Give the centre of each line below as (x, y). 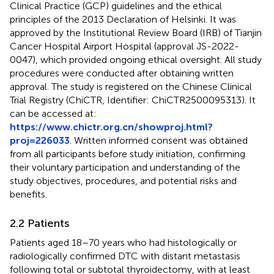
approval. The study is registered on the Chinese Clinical (131, 86)
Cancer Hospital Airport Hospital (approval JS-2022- (124, 46)
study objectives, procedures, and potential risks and (123, 180)
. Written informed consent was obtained (159, 140)
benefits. (28, 194)
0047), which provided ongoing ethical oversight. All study (136, 59)
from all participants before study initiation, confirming (128, 154)
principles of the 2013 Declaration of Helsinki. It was (123, 19)
